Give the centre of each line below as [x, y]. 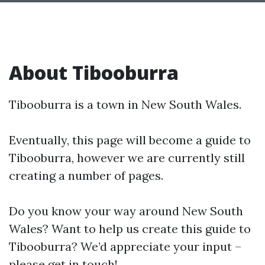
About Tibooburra [94, 72]
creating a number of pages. [86, 175]
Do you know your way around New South [126, 211]
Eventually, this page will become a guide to [130, 140]
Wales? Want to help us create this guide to [130, 228]
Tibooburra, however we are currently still [127, 157]
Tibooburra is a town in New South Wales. [125, 104]
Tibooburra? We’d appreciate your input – [125, 246]
